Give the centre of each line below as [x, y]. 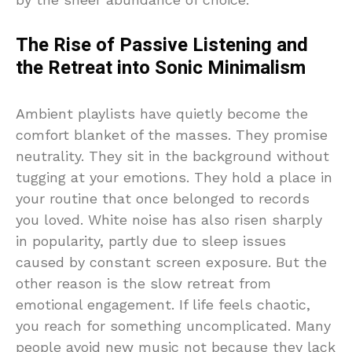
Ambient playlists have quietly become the [162, 114]
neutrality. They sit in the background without [172, 156]
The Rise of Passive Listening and [162, 45]
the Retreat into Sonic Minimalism [161, 68]
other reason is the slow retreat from [143, 283]
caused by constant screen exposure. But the [171, 262]
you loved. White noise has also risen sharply [169, 220]
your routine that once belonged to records [163, 198]
